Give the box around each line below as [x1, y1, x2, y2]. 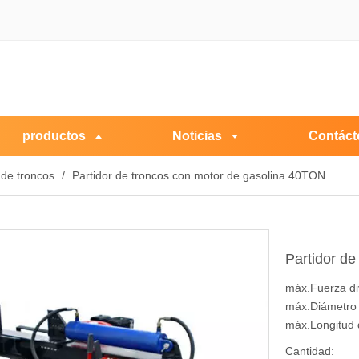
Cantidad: [285, 345, 334, 357]
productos [22, 129, 86, 143]
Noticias [172, 129, 222, 143]
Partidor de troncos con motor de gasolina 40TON [72, 169, 325, 182]
